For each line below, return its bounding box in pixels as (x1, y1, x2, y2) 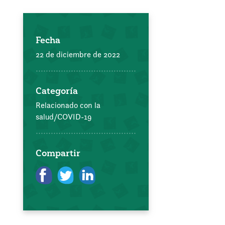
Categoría (36, 84, 78, 96)
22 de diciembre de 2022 (36, 49, 120, 60)
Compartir (36, 147, 80, 159)
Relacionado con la (36, 99, 100, 110)
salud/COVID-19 (36, 111, 91, 122)
